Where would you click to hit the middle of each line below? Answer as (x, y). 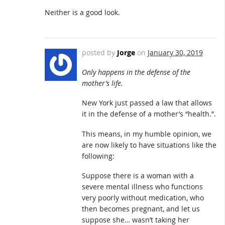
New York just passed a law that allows (147, 103)
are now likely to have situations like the (149, 145)
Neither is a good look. (82, 13)
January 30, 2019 (175, 52)
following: (98, 156)
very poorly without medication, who (143, 198)
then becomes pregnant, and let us (141, 209)
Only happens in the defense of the (136, 72)
